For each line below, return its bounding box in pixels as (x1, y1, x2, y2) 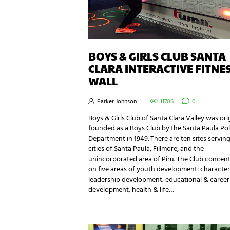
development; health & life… (88, 184, 174, 197)
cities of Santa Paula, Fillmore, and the (88, 143, 204, 156)
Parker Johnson (95, 97, 138, 107)
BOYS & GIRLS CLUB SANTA (88, 48, 226, 64)
